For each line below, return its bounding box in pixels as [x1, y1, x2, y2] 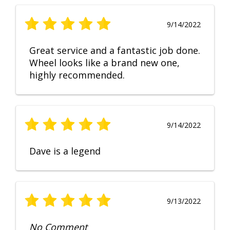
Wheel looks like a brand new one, [29, 56, 180, 69]
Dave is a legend [29, 145, 101, 158]
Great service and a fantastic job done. [29, 44, 200, 57]
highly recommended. [29, 69, 125, 82]
